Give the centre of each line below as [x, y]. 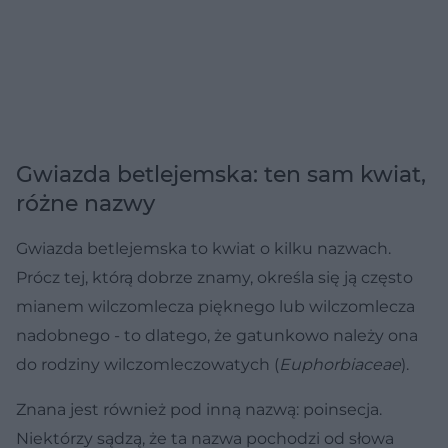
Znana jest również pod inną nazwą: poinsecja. [199, 409]
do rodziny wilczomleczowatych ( [147, 364]
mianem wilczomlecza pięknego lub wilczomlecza [215, 306]
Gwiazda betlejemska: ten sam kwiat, [221, 174]
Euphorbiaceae [340, 364]
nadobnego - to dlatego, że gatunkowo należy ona [217, 335]
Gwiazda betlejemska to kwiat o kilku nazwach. [203, 248]
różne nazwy [85, 203]
